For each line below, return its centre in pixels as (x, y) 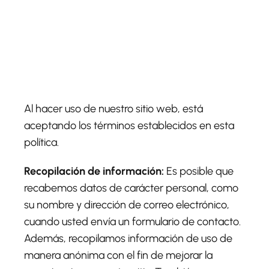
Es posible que (199, 171)
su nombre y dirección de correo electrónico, (127, 205)
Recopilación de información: (94, 171)
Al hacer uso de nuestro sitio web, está (113, 109)
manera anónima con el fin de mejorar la (118, 255)
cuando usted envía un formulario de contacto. (132, 222)
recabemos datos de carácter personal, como (131, 188)
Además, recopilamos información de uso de (128, 238)
